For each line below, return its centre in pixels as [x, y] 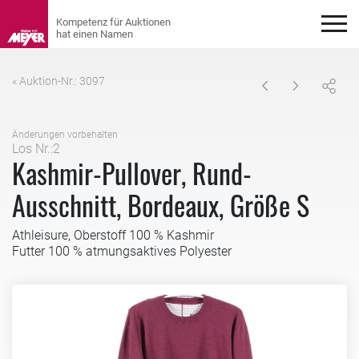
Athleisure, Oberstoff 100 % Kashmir [113, 235]
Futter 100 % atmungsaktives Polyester [122, 251]
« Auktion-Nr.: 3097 [58, 81]
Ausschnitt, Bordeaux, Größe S [161, 204]
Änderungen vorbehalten [65, 134]
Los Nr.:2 [36, 148]
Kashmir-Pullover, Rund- [132, 172]
